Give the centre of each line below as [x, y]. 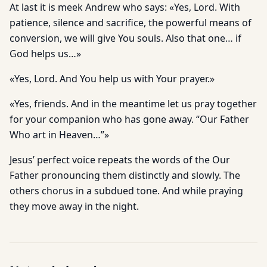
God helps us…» [45, 54]
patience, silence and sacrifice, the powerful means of [131, 23]
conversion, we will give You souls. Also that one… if [125, 38]
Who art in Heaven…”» [59, 135]
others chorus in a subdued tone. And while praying [126, 191]
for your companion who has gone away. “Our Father [129, 119]
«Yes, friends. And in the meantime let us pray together [133, 104]
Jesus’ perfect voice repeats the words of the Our [120, 160]
